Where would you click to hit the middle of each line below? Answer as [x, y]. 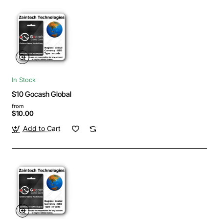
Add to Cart [42, 129]
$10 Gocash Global [42, 94]
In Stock [24, 80]
